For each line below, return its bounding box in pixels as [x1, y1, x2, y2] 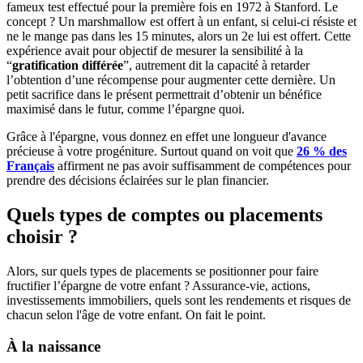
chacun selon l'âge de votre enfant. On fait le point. [6, 307, 266, 322]
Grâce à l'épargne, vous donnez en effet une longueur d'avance [6, 130, 327, 143]
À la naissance [6, 337, 100, 355]
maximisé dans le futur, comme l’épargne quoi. [6, 102, 245, 116]
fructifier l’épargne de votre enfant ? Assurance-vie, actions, [6, 278, 310, 293]
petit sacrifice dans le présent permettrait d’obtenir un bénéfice [6, 88, 322, 101]
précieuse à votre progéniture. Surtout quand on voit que [6, 144, 297, 158]
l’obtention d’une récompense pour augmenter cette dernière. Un [6, 73, 335, 87]
